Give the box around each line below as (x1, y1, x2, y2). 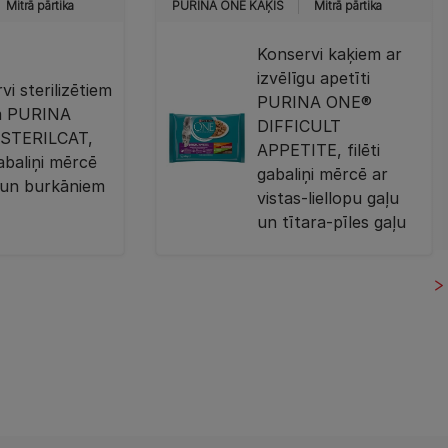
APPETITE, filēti (257, 140, 381, 160)
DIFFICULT (257, 116, 342, 136)
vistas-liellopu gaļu (257, 188, 400, 208)
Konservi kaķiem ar (257, 44, 403, 64)
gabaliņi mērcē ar (257, 164, 389, 184)
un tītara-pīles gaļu (257, 212, 407, 232)
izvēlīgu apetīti (257, 68, 371, 88)
